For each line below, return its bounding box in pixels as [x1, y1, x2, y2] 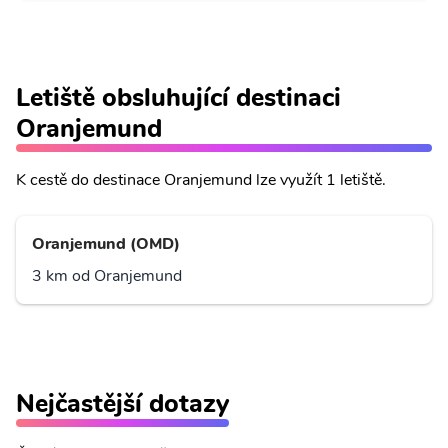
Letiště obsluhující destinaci [16, 80, 341, 115]
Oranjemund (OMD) [32, 233, 180, 255]
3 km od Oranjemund [32, 265, 182, 287]
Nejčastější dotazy [16, 386, 229, 421]
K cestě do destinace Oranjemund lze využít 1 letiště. [16, 169, 386, 191]
